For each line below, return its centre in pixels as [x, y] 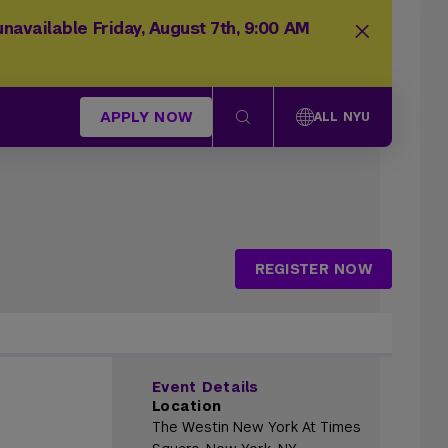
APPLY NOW [146, 116]
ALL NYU [342, 117]
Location [187, 406]
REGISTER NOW [313, 268]
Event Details [205, 387]
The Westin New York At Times [256, 427]
